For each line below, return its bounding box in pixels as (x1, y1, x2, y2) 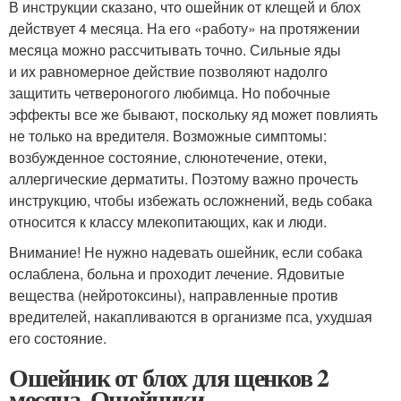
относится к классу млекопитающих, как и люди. (9, 211, 327, 233)
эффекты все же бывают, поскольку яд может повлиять (9, 104, 378, 125)
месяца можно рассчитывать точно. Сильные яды (9, 39, 341, 61)
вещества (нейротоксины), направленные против (9, 285, 338, 306)
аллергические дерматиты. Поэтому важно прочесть (9, 168, 358, 190)
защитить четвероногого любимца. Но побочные (9, 82, 330, 104)
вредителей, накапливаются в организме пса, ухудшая (9, 306, 372, 328)
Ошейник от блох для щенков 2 (9, 359, 328, 397)
